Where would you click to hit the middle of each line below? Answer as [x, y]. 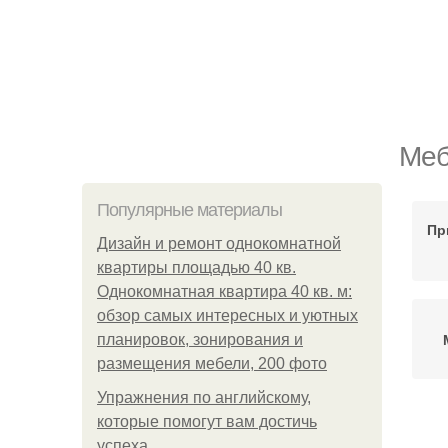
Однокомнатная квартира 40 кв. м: [224, 291]
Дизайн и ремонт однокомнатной [219, 243]
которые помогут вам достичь [207, 421]
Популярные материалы [189, 210]
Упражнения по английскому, [204, 397]
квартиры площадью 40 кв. [196, 267]
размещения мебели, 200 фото [212, 363]
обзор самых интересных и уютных [227, 315]
